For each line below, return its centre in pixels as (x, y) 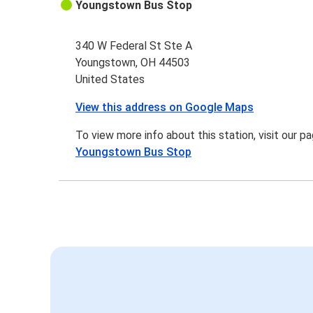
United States (110, 80)
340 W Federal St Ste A (134, 46)
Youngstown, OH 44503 (133, 63)
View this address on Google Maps (165, 108)
